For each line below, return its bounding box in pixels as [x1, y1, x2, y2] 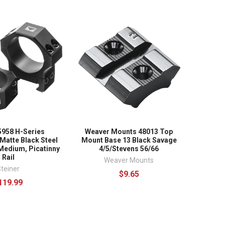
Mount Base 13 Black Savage [81, 136, 177, 145]
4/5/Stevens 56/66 [99, 145, 159, 153]
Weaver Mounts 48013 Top [85, 128, 173, 136]
